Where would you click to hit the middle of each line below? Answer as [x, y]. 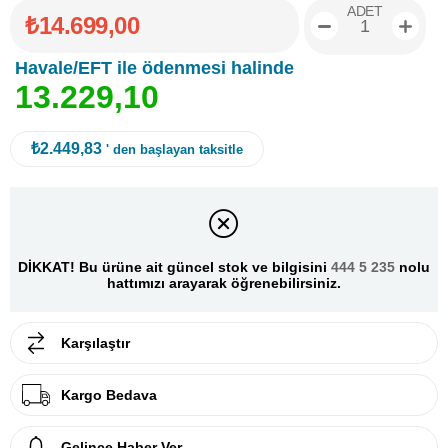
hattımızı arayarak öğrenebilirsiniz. [224, 282]
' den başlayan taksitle [174, 150]
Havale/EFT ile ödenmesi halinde [154, 68]
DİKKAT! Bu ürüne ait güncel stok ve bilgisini [174, 266]
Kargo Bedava [109, 395]
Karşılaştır [95, 343]
